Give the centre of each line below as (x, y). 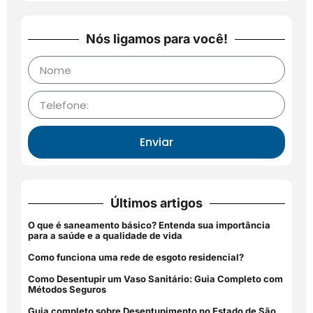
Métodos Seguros (67, 290)
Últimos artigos (156, 203)
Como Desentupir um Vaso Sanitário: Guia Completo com (155, 279)
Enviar (156, 142)
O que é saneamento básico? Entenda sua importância (149, 225)
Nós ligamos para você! (156, 39)
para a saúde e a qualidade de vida (105, 236)
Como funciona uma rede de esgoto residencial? (136, 257)
